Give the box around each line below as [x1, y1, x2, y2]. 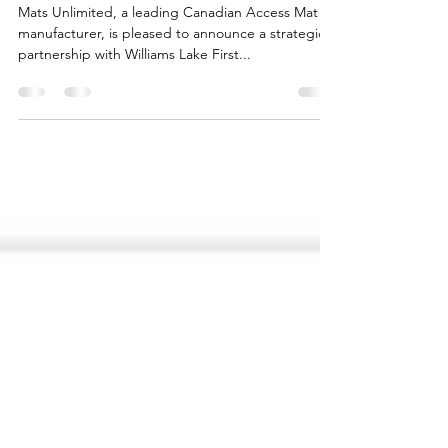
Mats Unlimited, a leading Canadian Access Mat [18, 35, 318, 53]
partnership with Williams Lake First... [18, 77, 251, 95]
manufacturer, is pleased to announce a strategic [18, 56, 325, 74]
